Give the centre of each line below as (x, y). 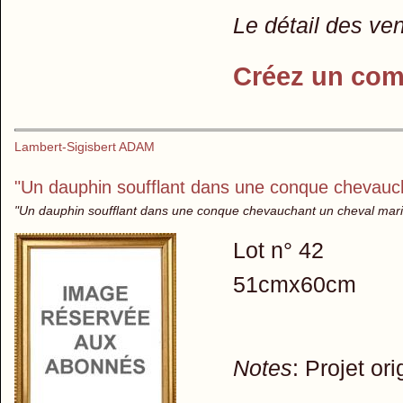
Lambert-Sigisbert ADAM (85, 147)
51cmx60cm (294, 285)
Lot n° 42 (278, 251)
